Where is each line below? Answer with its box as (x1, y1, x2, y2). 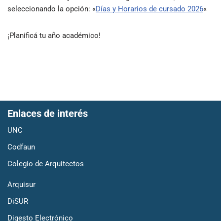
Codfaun (7, 143, 35, 152)
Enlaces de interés (7, 108, 88, 120)
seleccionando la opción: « (7, 4, 96, 14)
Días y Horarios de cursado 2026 (96, 4, 203, 14)
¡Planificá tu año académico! (7, 31, 101, 40)
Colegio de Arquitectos (7, 159, 84, 169)
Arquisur (7, 180, 36, 189)
